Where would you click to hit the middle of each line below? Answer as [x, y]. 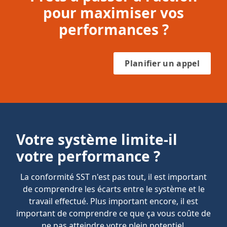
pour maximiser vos [113, 13]
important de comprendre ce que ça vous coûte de [113, 213]
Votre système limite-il [97, 139]
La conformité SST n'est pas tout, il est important [113, 177]
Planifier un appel [162, 63]
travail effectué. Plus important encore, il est [113, 201]
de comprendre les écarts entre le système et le [113, 189]
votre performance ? [88, 156]
